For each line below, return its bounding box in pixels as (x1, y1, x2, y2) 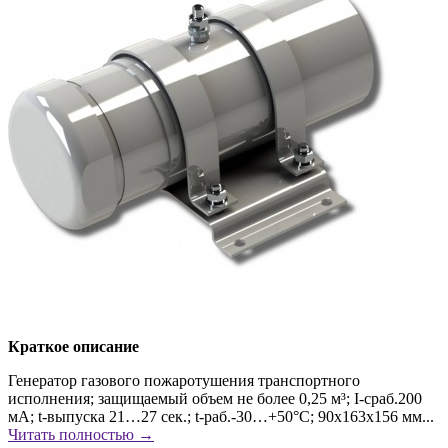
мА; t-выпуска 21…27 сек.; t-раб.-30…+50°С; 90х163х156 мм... (8, 407, 434, 425)
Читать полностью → (8, 425, 154, 443)
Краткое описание (8, 337, 139, 355)
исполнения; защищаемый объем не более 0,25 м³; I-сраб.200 (8, 389, 422, 407)
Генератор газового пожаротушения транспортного (8, 371, 360, 389)
